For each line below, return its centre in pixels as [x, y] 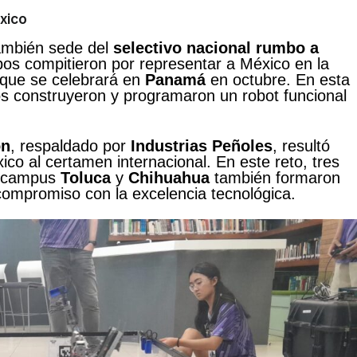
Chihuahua [169, 177]
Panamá [175, 80]
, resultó [301, 145]
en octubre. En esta [278, 80]
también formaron [275, 177]
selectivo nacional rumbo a [216, 48]
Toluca [86, 177]
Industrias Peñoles [202, 145]
